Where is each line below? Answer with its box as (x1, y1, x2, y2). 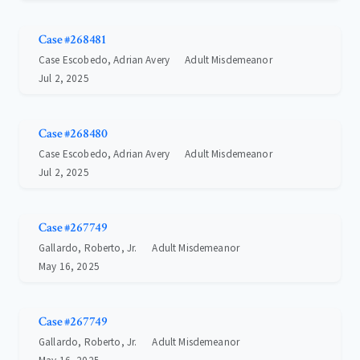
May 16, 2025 (39, 260, 100, 274)
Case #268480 (39, 125, 108, 143)
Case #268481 (39, 31, 107, 49)
